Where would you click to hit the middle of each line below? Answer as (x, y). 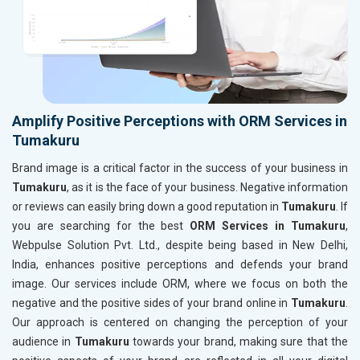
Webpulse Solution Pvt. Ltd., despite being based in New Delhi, (180, 245)
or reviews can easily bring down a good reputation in (147, 207)
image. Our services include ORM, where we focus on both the (180, 284)
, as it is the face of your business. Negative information (207, 188)
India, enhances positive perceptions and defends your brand (180, 265)
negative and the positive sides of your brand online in (151, 303)
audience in (43, 342)
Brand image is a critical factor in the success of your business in (180, 168)
